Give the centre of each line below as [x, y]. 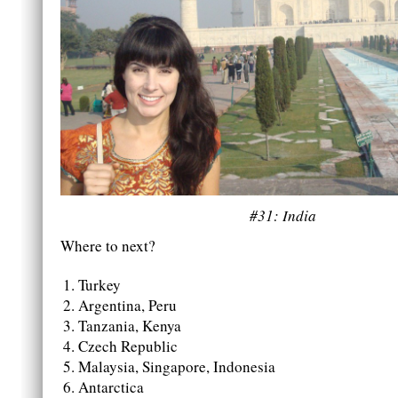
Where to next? [108, 245]
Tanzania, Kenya [130, 325]
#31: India [283, 215]
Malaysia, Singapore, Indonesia [177, 366]
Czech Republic [128, 346]
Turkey [99, 284]
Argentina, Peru [127, 305]
